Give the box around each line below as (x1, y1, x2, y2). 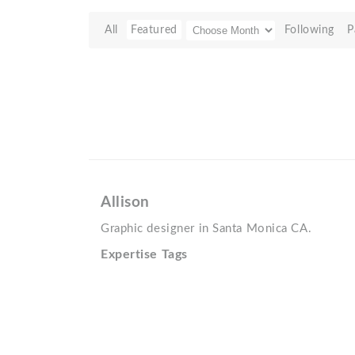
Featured (131, 24, 177, 36)
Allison (101, 195, 150, 210)
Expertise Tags (101, 248, 188, 261)
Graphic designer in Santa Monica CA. (101, 223, 312, 235)
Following (284, 24, 334, 36)
